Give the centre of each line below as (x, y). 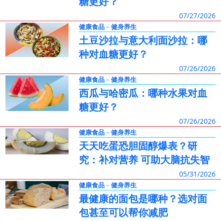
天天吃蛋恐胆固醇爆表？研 (138, 146)
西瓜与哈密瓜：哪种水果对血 (143, 93)
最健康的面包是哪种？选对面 (143, 199)
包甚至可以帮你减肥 (123, 212)
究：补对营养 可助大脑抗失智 (144, 160)
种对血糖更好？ (113, 54)
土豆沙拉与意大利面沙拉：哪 (143, 40)
